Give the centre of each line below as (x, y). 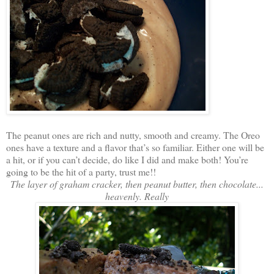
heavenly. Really (137, 196)
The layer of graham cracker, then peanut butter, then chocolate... (137, 183)
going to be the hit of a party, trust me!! (81, 171)
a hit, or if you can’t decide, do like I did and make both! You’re (127, 159)
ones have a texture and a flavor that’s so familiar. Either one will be (135, 147)
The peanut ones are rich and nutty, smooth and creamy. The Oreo (133, 135)
